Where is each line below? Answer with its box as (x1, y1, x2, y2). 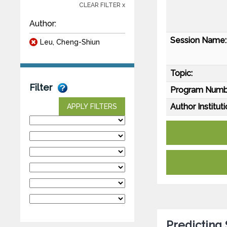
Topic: (170, 68, 193, 78)
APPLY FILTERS (67, 102, 117, 110)
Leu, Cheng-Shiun (40, 37, 100, 46)
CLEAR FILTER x (79, 1, 125, 9)
